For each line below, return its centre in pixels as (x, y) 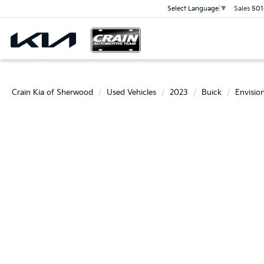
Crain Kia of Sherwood (52, 93)
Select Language (193, 9)
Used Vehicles (131, 93)
